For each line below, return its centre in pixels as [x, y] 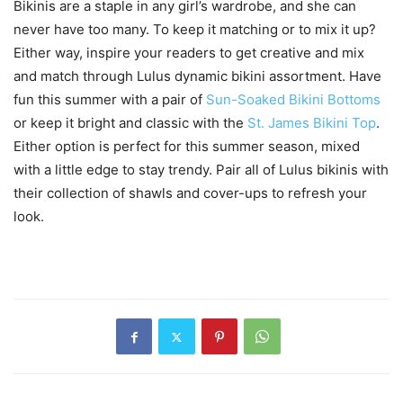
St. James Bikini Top [312, 123]
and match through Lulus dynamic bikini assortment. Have [197, 76]
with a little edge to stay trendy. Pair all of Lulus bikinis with [201, 170]
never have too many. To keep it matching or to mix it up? [195, 30]
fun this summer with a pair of [110, 100]
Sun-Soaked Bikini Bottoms [293, 100]
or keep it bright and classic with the [130, 123]
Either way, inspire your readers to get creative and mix [189, 53]
